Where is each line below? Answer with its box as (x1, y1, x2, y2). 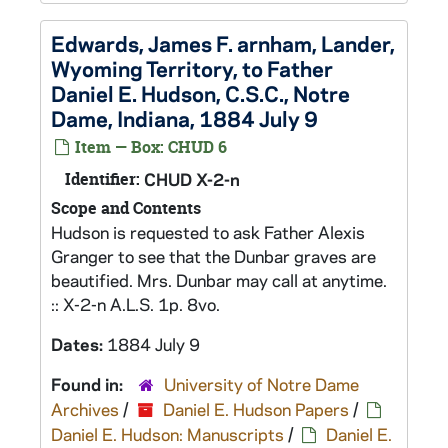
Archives (51, 398, 119, 420)
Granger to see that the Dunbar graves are (51, 245, 376, 267)
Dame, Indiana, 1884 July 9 (51, 104, 318, 132)
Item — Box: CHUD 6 (71, 136, 227, 158)
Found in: (51, 373, 127, 395)
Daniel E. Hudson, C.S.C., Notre (51, 79, 350, 107)
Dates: (51, 333, 107, 355)
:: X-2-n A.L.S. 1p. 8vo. (51, 293, 220, 315)
